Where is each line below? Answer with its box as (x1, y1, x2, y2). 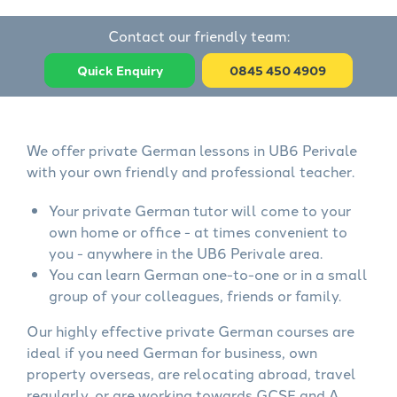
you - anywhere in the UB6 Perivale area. (49, 243, 323, 262)
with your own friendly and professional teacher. (27, 161, 354, 181)
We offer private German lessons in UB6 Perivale (27, 140, 357, 160)
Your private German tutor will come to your (49, 200, 351, 220)
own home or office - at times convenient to (49, 222, 347, 241)
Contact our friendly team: (107, 26, 290, 45)
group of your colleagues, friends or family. (49, 285, 341, 305)
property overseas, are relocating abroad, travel (27, 363, 356, 383)
